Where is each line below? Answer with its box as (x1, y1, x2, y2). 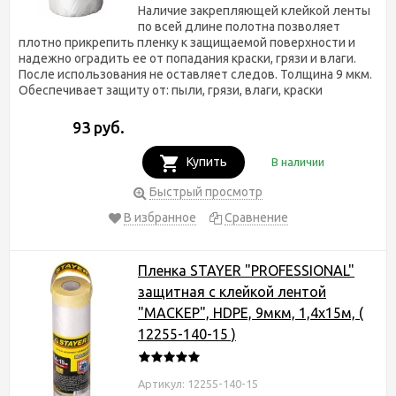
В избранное (123, 209, 196, 225)
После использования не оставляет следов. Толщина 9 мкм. (19, 66, 372, 81)
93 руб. (72, 118, 125, 136)
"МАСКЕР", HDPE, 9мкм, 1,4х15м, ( (138, 304, 363, 321)
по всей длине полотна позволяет (138, 19, 340, 34)
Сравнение (224, 209, 288, 225)
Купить (186, 154, 227, 169)
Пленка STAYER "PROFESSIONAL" (138, 262, 354, 278)
